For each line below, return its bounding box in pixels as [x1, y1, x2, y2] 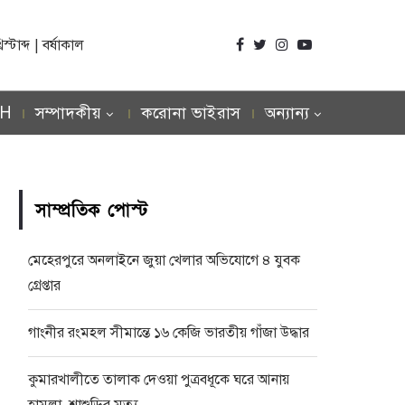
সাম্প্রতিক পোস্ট [35, 199, 148, 222]
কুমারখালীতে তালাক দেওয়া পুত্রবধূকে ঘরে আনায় [28, 371, 289, 389]
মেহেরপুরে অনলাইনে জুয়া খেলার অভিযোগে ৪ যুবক [28, 251, 300, 269]
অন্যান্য [264, 103, 309, 123]
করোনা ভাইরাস [140, 103, 241, 123]
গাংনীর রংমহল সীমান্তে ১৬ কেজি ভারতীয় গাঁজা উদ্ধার [28, 324, 309, 342]
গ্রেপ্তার [28, 277, 61, 295]
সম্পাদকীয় [34, 103, 101, 123]
